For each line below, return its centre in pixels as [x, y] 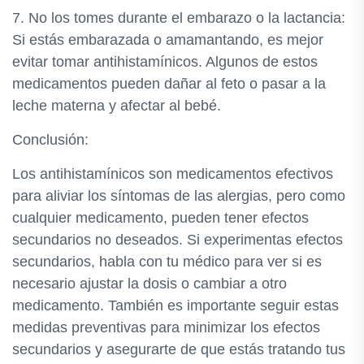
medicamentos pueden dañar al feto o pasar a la [169, 84]
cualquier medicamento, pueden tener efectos [160, 218]
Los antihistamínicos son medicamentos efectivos [173, 174]
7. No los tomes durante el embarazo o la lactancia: [179, 18]
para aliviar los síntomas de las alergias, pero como [179, 196]
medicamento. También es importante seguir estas [175, 305]
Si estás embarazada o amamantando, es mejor [168, 40]
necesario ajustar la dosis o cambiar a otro [149, 284]
